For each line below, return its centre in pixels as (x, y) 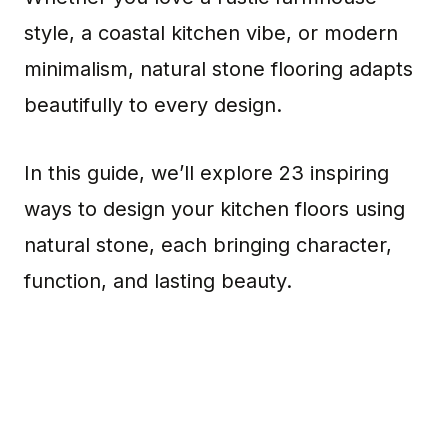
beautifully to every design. (153, 105)
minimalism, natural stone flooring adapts (218, 69)
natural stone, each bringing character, (208, 245)
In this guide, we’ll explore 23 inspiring (206, 173)
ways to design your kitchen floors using (214, 209)
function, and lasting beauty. (158, 281)
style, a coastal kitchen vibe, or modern (211, 33)
